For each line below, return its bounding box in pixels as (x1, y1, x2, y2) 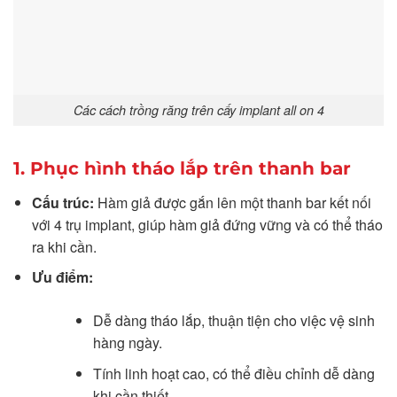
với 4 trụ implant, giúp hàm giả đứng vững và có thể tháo (31, 214, 383, 235)
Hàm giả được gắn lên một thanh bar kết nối (93, 191, 371, 213)
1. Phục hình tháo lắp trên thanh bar (13, 157, 351, 179)
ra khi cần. (31, 236, 97, 257)
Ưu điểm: (31, 267, 93, 288)
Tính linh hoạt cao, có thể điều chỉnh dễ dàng (92, 362, 375, 384)
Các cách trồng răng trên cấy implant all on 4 (73, 100, 324, 119)
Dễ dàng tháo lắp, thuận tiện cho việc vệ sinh (92, 310, 375, 331)
